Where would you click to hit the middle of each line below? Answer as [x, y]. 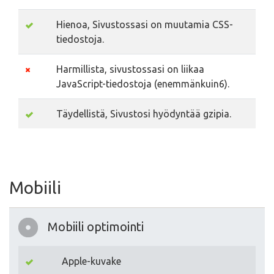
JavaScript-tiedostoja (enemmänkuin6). [143, 84]
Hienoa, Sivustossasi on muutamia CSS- [145, 24]
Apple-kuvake [91, 261]
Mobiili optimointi [96, 227]
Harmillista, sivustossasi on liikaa [130, 69]
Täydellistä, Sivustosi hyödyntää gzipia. [144, 114]
